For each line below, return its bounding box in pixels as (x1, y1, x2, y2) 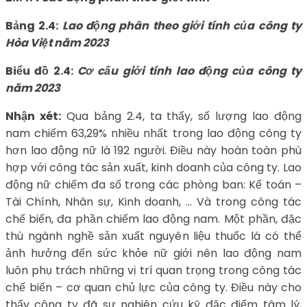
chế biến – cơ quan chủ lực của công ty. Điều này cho (5, 280, 302, 296)
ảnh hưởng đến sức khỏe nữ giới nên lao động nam (5, 245, 302, 262)
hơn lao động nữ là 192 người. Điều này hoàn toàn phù (5, 143, 302, 159)
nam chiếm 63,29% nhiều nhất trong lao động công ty (5, 125, 302, 142)
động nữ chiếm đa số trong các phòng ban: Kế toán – (5, 177, 302, 193)
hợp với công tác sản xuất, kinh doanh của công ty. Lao (5, 160, 302, 176)
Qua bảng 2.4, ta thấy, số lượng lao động (60, 108, 302, 125)
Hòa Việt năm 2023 (5, 35, 109, 51)
